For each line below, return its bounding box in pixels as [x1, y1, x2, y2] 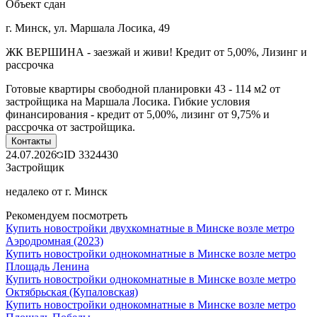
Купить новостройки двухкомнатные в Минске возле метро [6, 221, 294, 234]
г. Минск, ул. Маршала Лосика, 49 [6, 21, 170, 34]
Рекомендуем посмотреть [6, 209, 127, 221]
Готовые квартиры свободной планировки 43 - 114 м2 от [6, 82, 280, 95]
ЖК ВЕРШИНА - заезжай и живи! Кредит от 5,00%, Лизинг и [6, 45, 307, 58]
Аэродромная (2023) [6, 234, 103, 247]
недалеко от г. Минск [6, 185, 108, 197]
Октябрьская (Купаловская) [6, 285, 138, 298]
